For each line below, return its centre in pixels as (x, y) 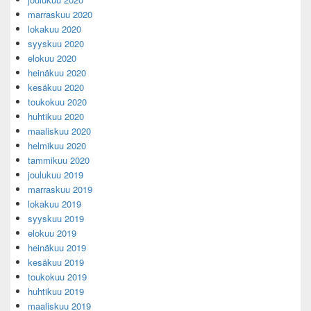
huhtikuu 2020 (56, 117)
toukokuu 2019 (57, 277)
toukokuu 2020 (57, 102)
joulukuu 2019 (56, 175)
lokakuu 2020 (54, 29)
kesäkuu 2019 (56, 262)
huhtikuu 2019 (56, 292)
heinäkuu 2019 (57, 248)
